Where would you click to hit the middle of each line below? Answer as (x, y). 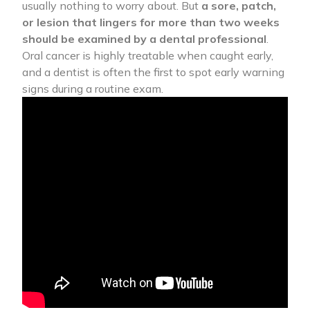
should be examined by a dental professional (144, 39)
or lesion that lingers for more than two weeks (151, 22)
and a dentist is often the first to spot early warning (153, 72)
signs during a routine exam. (93, 89)
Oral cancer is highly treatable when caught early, (148, 56)
